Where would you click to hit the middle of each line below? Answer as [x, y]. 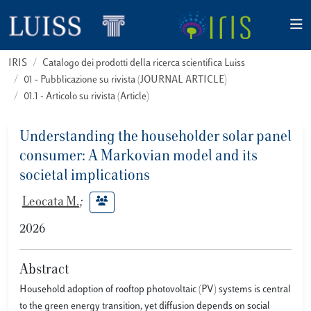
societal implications [85, 176]
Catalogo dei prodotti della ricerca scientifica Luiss [144, 64]
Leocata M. [51, 202]
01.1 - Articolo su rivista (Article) [86, 97]
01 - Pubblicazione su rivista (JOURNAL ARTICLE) [125, 80]
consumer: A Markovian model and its [138, 157]
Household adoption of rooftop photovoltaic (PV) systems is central [155, 290]
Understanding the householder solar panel [155, 137]
